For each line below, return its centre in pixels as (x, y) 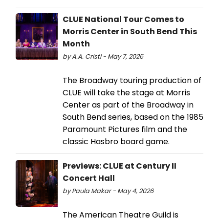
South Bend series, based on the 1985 (133, 117)
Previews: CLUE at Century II (120, 166)
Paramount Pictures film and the (125, 129)
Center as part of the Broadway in (128, 105)
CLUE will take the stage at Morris (126, 92)
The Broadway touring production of (132, 80)
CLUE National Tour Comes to (123, 19)
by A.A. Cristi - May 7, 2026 (103, 56)
